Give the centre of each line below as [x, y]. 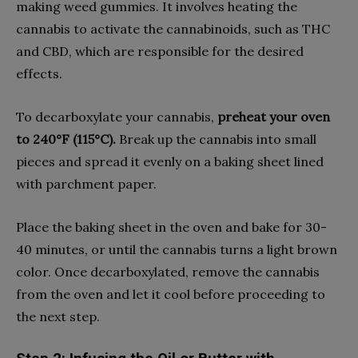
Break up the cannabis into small [216, 139]
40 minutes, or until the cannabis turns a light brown [177, 249]
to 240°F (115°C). [66, 139]
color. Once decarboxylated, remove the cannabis [168, 271]
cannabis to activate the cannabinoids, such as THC [173, 28]
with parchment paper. [88, 183]
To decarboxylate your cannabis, [117, 116]
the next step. [58, 316]
